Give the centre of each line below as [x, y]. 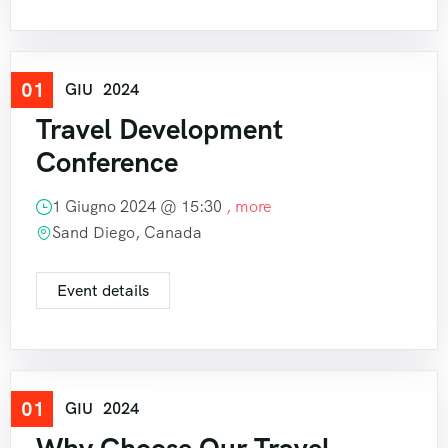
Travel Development [159, 129]
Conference [107, 162]
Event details [103, 291]
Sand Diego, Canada [127, 233]
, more [249, 207]
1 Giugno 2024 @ [116, 207]
